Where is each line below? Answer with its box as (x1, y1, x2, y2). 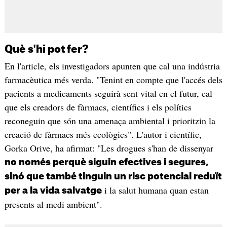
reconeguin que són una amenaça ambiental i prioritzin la (4, 114, 215, 127)
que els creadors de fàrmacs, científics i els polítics (4, 100, 192, 113)
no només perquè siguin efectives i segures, (4, 157, 209, 167)
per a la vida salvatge (4, 185, 102, 195)
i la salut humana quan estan (101, 183, 209, 196)
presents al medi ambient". (4, 198, 105, 210)
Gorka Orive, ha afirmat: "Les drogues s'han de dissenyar (4, 141, 213, 154)
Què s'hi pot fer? (4, 44, 88, 55)
